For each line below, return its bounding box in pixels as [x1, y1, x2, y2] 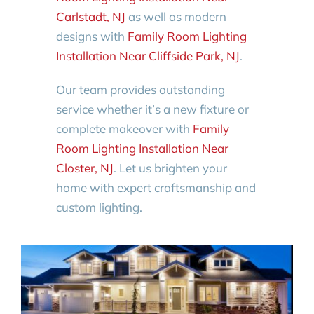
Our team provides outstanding [55, 81, 225, 97]
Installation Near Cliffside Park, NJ [55, 48, 240, 63]
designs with [55, 28, 128, 43]
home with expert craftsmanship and [55, 179, 256, 195]
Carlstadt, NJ [55, 8, 125, 24]
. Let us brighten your [113, 160, 227, 175]
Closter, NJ [55, 160, 114, 175]
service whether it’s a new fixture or [55, 101, 249, 116]
